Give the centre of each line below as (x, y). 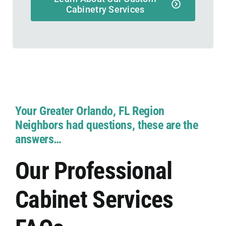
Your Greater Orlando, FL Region (90, 111)
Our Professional (94, 171)
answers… (38, 139)
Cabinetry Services (105, 10)
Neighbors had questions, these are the (106, 125)
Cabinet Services (94, 199)
